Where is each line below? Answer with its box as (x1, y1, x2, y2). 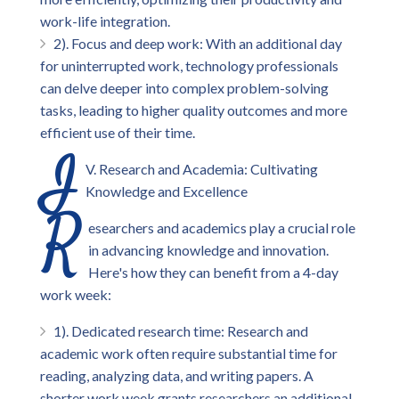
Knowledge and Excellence (85, 183, 248, 199)
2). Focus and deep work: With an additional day (53, 35, 342, 52)
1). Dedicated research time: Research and (53, 322, 308, 339)
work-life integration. (40, 12, 170, 29)
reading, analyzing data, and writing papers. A (40, 367, 313, 384)
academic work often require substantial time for (40, 345, 338, 362)
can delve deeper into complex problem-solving (40, 79, 329, 96)
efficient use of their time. (40, 124, 195, 141)
